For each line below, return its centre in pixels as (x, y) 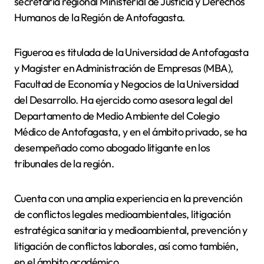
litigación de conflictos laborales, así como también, (126, 246)
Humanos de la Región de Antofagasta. (100, 17)
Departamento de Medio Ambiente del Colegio (117, 115)
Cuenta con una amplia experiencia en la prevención (128, 198)
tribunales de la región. (64, 163)
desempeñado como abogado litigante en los (112, 147)
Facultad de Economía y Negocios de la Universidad (126, 84)
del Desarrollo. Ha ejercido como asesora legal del (123, 100)
